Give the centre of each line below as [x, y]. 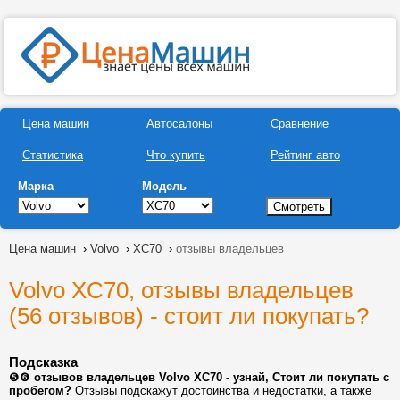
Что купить [176, 155]
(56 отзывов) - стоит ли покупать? [189, 316]
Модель [164, 186]
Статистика [53, 155]
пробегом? [40, 391]
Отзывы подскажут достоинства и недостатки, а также [221, 391]
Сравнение [300, 124]
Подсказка [43, 362]
